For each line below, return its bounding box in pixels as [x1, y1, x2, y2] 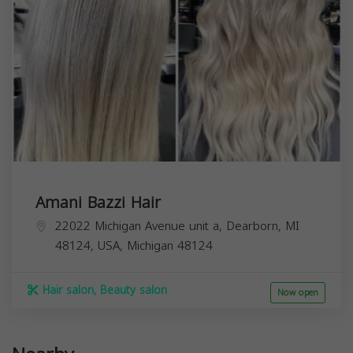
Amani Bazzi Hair [35, 187, 161, 217]
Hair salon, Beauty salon [39, 279, 167, 301]
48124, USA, [55, 234, 127, 257]
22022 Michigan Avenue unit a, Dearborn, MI [55, 214, 299, 237]
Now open [277, 284, 318, 301]
